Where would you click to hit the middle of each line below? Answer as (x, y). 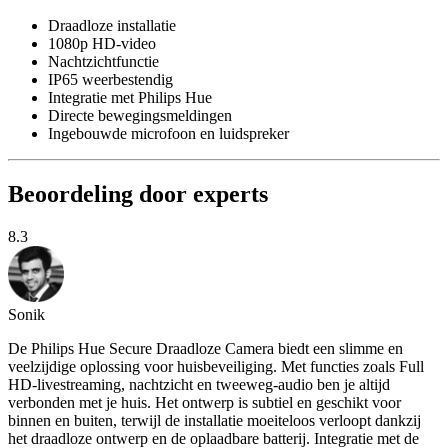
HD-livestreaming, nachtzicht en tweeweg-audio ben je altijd (199, 384)
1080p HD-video (102, 44)
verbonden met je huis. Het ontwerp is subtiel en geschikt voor (204, 402)
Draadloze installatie (112, 26)
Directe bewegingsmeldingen (140, 116)
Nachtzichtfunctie (103, 62)
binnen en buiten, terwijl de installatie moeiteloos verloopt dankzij (214, 420)
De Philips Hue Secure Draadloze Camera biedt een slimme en (205, 348)
